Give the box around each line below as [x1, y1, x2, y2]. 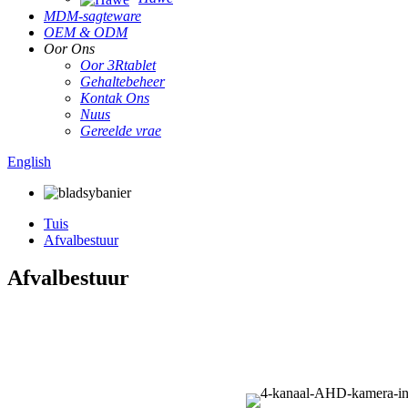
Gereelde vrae [80, 122, 161, 138]
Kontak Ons [80, 89, 149, 106]
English [7, 153, 51, 169]
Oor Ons [44, 40, 95, 56]
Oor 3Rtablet [80, 56, 156, 73]
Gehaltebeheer [80, 73, 165, 89]
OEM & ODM [44, 24, 127, 40]
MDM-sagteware [44, 7, 141, 24]
